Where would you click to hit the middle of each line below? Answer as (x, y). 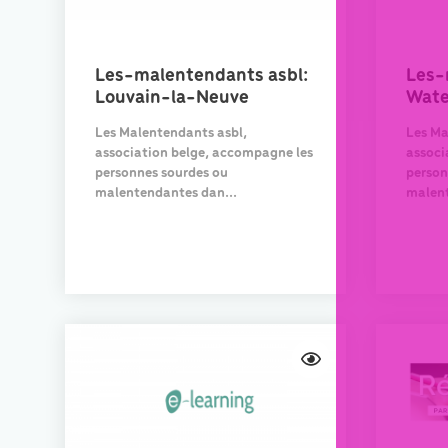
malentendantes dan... (166, 194)
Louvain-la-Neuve (172, 98)
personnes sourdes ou (161, 174)
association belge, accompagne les (204, 154)
